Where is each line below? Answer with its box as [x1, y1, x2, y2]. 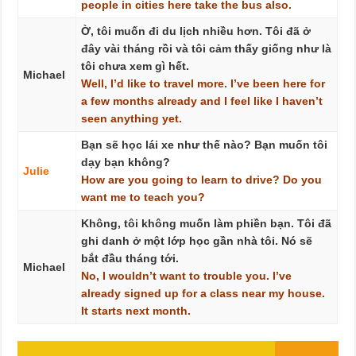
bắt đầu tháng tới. [80, 252, 179, 265]
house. [287, 287, 325, 300]
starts [91, 304, 122, 317]
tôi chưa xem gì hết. [80, 60, 189, 72]
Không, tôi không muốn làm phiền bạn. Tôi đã [80, 217, 331, 230]
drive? [245, 173, 280, 186]
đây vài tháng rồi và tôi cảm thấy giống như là [80, 42, 331, 55]
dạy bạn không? [80, 156, 170, 168]
